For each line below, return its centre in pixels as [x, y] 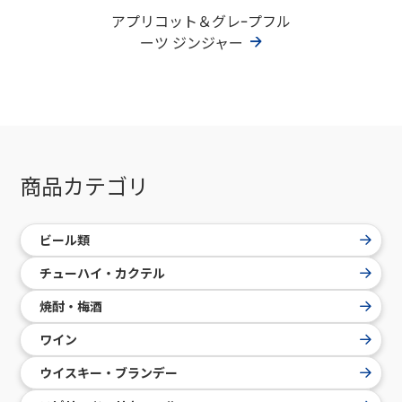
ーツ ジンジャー [192, 42]
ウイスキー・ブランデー [109, 372]
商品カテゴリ [85, 185]
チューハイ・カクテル [103, 272]
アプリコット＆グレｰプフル [201, 20]
